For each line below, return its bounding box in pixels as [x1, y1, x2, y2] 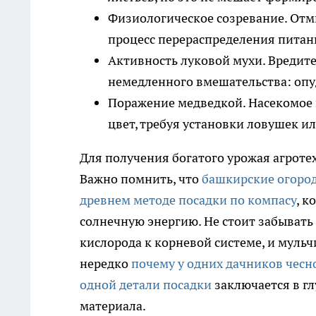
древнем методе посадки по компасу [80, 192, 296, 209]
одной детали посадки [80, 276, 212, 293]
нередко [80, 255, 131, 272]
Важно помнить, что [80, 171, 202, 188]
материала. [80, 298, 146, 315]
